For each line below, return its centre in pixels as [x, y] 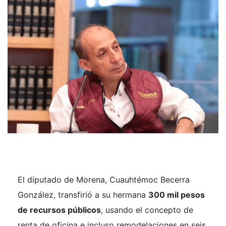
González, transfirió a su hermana [83, 195]
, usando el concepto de [147, 210]
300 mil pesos [177, 195]
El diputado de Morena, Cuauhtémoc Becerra [104, 180]
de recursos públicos [59, 210]
